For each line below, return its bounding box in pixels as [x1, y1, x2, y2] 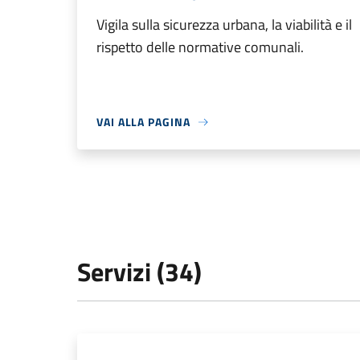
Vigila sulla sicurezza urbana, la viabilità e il [96, 14, 352, 36]
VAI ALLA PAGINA [96, 113, 190, 131]
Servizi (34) [77, 252, 202, 292]
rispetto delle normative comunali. [96, 36, 304, 59]
